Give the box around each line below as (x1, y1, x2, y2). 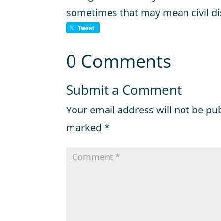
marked (66, 121, 105, 135)
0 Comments (66, 49, 172, 74)
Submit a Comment (66, 81, 182, 99)
